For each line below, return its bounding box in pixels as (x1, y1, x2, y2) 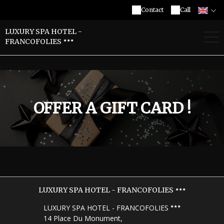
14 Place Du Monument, (43, 213, 122, 223)
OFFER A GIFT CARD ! (33, 98, 191, 117)
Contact (141, 6, 163, 13)
